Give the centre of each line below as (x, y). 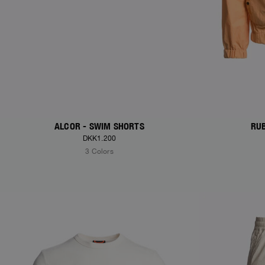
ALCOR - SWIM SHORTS (99, 127)
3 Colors (99, 152)
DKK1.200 (99, 139)
